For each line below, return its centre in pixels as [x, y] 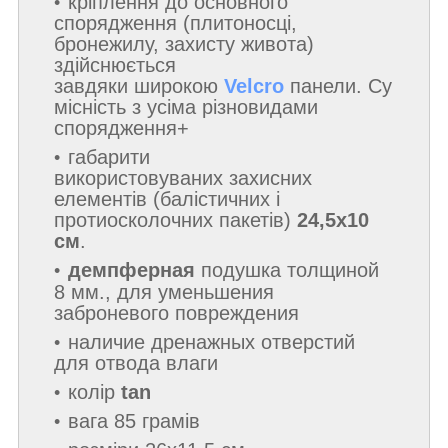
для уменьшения [195, 292]
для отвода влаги [136, 363]
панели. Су [338, 86]
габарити [109, 157]
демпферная [131, 270]
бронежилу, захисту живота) [184, 44]
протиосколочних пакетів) [175, 220]
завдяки [94, 86]
